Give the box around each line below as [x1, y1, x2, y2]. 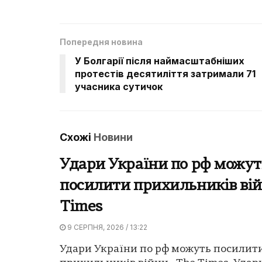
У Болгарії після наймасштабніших [75, 54, 244, 67]
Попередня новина [60, 36, 143, 47]
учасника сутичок [75, 80, 163, 92]
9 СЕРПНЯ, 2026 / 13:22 [65, 222, 147, 232]
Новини [94, 130, 133, 143]
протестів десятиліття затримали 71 [75, 67, 256, 80]
